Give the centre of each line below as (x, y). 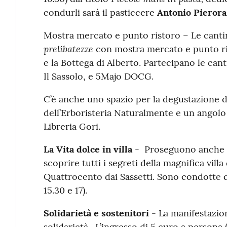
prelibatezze (68, 48)
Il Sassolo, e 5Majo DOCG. (98, 76)
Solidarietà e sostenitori (96, 213)
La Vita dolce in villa (88, 149)
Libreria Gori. (73, 126)
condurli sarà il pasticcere (100, 12)
